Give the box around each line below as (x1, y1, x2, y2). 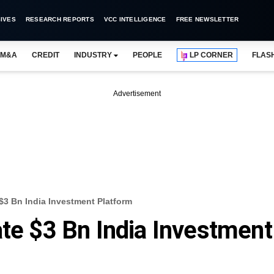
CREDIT (31, 51, 59, 59)
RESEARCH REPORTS (25, 16, 94, 23)
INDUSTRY (73, 51, 112, 59)
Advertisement (113, 89, 161, 98)
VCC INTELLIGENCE (103, 16, 166, 23)
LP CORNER (190, 51, 234, 59)
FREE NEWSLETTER (176, 16, 239, 23)
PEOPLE (132, 51, 163, 59)
